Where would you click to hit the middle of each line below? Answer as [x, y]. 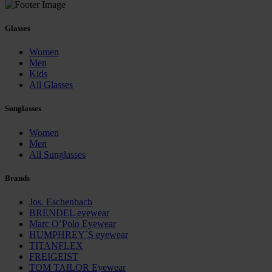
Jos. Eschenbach [61, 202]
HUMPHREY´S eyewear [79, 235]
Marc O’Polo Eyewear [73, 224]
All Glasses [51, 85]
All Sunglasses [57, 154]
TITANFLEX [56, 246]
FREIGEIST [54, 257]
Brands [17, 178]
